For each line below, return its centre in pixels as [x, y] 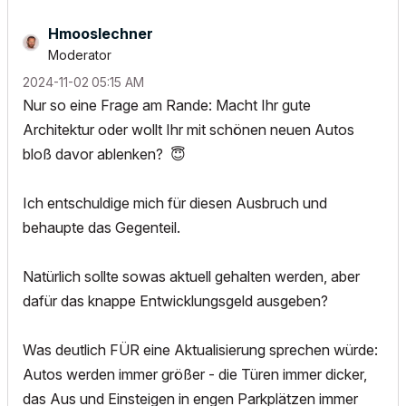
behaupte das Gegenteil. [101, 228]
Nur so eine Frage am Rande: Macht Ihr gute [167, 106]
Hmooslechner [101, 34]
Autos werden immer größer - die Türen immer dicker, [195, 375]
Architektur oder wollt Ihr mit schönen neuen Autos [188, 130]
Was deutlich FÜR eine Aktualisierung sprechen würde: [200, 350]
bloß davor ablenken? [97, 155]
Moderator [80, 55]
